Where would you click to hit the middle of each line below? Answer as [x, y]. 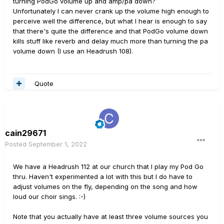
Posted [17, 144]
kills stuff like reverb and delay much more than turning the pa [110, 41]
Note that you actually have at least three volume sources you [110, 216]
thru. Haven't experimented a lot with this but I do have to [103, 176]
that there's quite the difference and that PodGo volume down [110, 31]
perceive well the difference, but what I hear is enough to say [110, 21]
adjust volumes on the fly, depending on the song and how [105, 186]
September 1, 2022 [58, 144]
